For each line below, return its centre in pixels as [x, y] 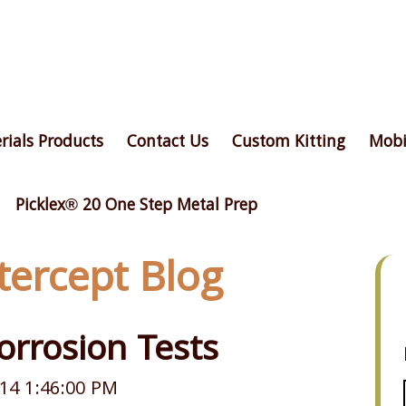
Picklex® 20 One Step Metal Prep [136, 207]
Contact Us [167, 143]
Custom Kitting [288, 143]
